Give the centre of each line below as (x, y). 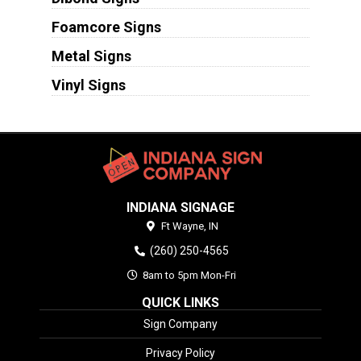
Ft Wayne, (183, 226)
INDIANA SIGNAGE (180, 207)
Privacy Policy (180, 353)
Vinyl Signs (88, 85)
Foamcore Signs (106, 27)
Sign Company (180, 324)
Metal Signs (91, 56)
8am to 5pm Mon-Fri (189, 275)
